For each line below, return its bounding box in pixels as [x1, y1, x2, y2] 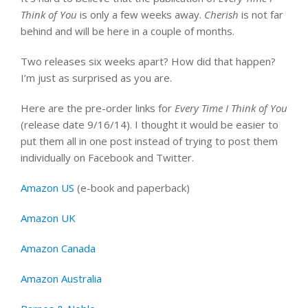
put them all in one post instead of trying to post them [21, 134, 278, 148]
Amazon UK [21, 211, 76, 225]
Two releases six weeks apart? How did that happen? [21, 54, 276, 68]
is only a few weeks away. [77, 8, 204, 21]
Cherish [204, 8, 239, 21]
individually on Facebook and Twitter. [21, 151, 194, 164]
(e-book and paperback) [77, 181, 190, 195]
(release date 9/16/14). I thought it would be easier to [21, 118, 278, 131]
